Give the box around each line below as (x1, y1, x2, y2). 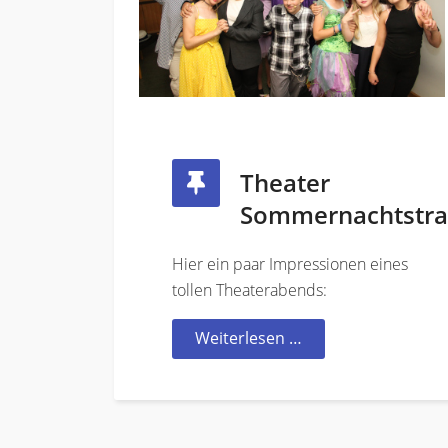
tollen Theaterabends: (172, 279, 327, 302)
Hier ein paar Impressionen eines (172, 253, 408, 276)
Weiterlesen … (195, 327, 302, 350)
